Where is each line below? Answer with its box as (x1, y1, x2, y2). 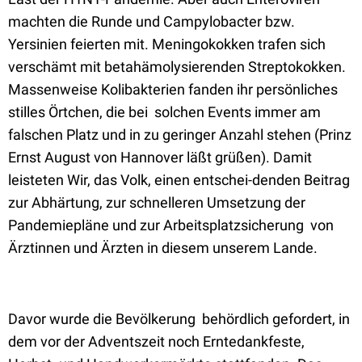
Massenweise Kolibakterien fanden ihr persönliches (8, 81, 338, 98)
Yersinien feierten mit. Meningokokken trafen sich (8, 36, 326, 53)
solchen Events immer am (154, 103, 321, 120)
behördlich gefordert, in (202, 310, 350, 327)
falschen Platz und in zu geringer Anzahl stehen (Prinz (8, 126, 351, 143)
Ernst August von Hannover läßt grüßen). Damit (8, 149, 312, 166)
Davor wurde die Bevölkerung (8, 310, 199, 327)
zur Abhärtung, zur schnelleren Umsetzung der (8, 194, 305, 211)
